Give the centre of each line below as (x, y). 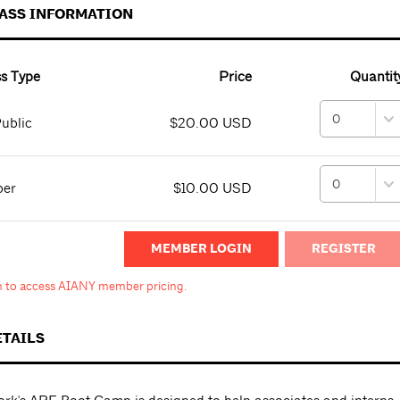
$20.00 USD (210, 122)
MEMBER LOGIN (202, 248)
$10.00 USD (212, 187)
